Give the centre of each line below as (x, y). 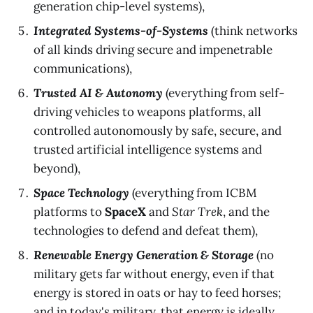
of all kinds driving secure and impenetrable (153, 49)
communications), (83, 68)
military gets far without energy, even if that (154, 274)
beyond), (57, 168)
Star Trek (197, 211)
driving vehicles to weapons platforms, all (147, 111)
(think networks (253, 30)
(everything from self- (224, 93)
